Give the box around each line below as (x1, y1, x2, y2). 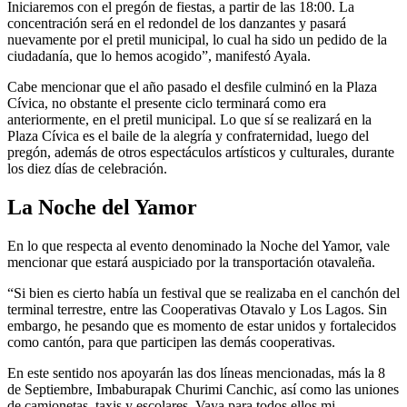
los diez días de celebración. (7, 161, 167, 177)
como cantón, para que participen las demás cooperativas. (7, 334, 335, 351)
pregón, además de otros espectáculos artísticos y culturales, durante (7, 144, 394, 161)
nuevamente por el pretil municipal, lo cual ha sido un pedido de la (7, 32, 387, 48)
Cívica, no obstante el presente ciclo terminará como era (7, 95, 326, 112)
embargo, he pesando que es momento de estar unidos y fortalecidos (7, 318, 396, 334)
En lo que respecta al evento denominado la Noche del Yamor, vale (7, 238, 390, 254)
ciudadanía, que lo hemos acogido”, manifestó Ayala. (7, 48, 311, 65)
